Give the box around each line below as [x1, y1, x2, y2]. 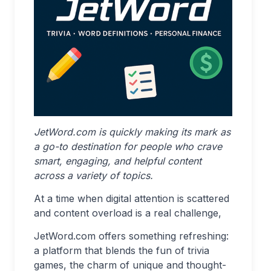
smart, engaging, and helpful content [34, 155, 201, 167]
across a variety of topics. [34, 169, 153, 181]
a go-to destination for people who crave [34, 140, 222, 152]
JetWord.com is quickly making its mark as [34, 126, 230, 138]
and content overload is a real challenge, [34, 207, 221, 219]
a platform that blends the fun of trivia [34, 244, 209, 256]
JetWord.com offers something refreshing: [34, 230, 229, 242]
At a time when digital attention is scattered [34, 192, 229, 204]
